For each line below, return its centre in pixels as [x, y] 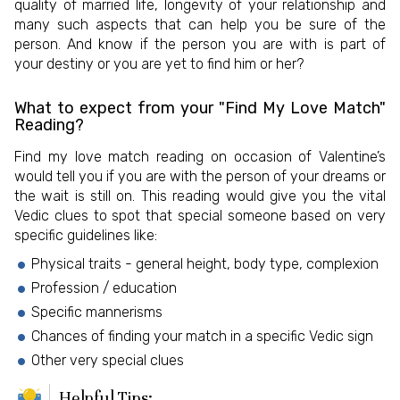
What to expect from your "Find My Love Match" [200, 108]
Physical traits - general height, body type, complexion [205, 263]
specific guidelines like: [86, 236]
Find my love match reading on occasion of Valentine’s [200, 157]
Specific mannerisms [97, 312]
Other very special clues [108, 360]
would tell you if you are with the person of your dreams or [200, 177]
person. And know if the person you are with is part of [200, 45]
